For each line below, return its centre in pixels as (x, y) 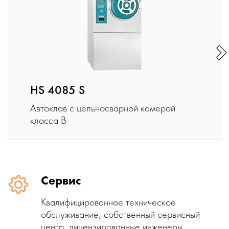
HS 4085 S (58, 90)
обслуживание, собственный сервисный (120, 214)
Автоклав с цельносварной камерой (103, 108)
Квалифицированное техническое (108, 202)
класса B (48, 120)
